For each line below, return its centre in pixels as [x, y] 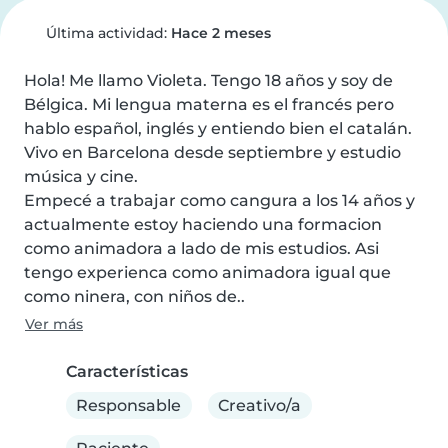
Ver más [54, 324]
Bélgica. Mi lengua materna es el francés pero [209, 104]
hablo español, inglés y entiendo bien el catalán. [218, 128]
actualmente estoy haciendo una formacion [203, 224]
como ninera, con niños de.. [134, 296]
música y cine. [81, 176]
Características [127, 371]
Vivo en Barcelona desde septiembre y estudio [212, 152]
